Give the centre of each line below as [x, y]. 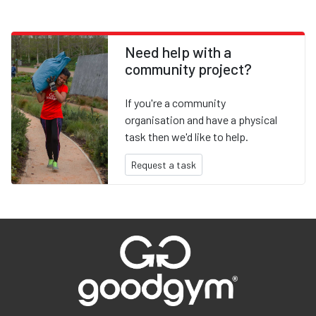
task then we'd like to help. [187, 137]
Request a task [164, 165]
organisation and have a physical [201, 120]
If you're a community [176, 103]
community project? [189, 69]
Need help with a [178, 52]
